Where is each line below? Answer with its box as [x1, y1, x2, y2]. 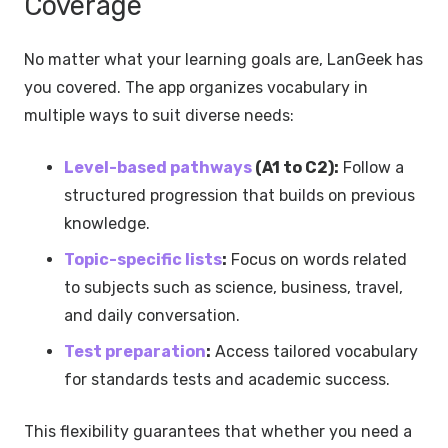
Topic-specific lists [64, 249, 222, 269]
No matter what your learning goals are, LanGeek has [24, 49, 423, 69]
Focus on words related [227, 249, 407, 269]
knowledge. [64, 213, 150, 233]
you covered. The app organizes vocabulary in [24, 77, 368, 97]
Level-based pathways [64, 157, 252, 177]
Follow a [339, 157, 404, 177]
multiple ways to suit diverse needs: [24, 105, 294, 125]
